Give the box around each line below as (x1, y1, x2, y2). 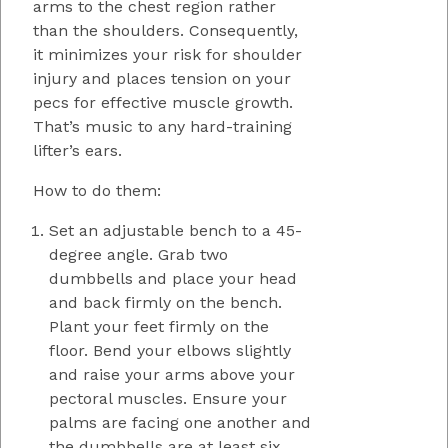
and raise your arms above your (49, 364, 295, 384)
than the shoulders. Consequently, (33, 20, 298, 40)
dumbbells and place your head (49, 268, 297, 288)
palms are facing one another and (49, 412, 311, 432)
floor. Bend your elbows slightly (49, 340, 291, 360)
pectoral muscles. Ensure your (49, 388, 287, 408)
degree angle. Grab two (49, 244, 228, 264)
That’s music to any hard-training (33, 116, 292, 136)
